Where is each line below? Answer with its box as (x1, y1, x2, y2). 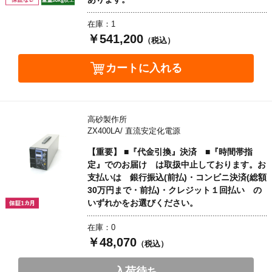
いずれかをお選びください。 (87, 197, 198, 208)
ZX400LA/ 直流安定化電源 (87, 126, 180, 135)
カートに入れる (105, 61, 182, 74)
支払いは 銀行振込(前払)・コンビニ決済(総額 (87, 172, 267, 182)
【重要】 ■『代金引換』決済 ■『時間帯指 (87, 146, 253, 157)
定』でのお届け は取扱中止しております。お (87, 159, 266, 169)
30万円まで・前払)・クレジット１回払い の (87, 185, 262, 195)
